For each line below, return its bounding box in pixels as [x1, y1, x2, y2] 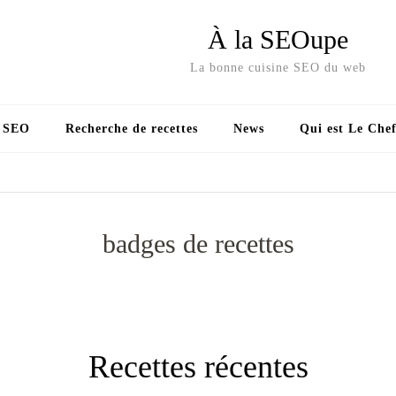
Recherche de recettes [65, 122, 198, 135]
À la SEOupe [208, 25, 348, 54]
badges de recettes [102, 229, 294, 259]
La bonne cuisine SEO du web [190, 61, 366, 74]
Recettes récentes [88, 349, 308, 385]
